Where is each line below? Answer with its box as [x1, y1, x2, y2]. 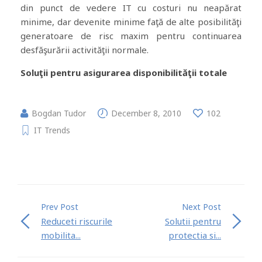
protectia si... [168, 229, 221, 241]
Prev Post [41, 201, 78, 212]
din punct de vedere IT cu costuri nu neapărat [20, 1, 242, 13]
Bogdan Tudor [32, 107, 86, 119]
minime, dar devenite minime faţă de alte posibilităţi [20, 15, 242, 27]
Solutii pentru [165, 215, 221, 227]
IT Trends [34, 124, 70, 136]
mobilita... [41, 229, 81, 241]
